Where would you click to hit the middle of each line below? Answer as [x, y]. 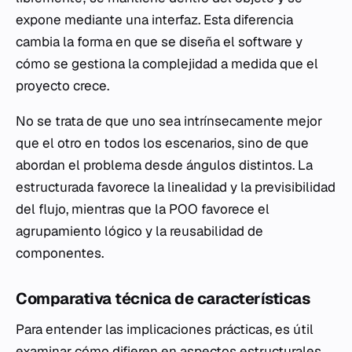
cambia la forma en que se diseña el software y [159, 42]
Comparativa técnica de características [163, 299]
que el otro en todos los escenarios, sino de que [162, 143]
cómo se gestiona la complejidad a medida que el [167, 64]
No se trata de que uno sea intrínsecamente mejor [169, 121]
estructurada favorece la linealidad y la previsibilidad [176, 187]
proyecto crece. [62, 86]
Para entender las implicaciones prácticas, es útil [165, 330]
